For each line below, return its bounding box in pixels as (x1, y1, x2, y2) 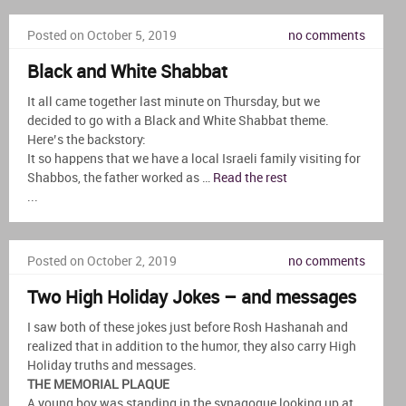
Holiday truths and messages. (27, 358, 199, 372)
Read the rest (213, 170, 287, 185)
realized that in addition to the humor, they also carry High (27, 339, 356, 353)
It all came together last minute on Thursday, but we (27, 94, 320, 109)
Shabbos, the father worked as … (27, 170, 213, 185)
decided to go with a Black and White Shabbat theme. (27, 113, 329, 128)
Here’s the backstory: (27, 132, 146, 147)
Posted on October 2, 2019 (27, 254, 177, 268)
